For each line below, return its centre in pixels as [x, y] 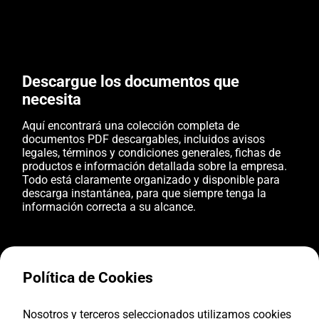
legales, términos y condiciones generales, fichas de [152, 152]
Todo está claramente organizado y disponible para [151, 179]
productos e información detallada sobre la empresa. [155, 166]
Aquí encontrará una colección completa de [131, 125]
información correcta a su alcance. [109, 206]
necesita [52, 99]
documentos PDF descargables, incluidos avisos [144, 139]
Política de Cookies [88, 278]
